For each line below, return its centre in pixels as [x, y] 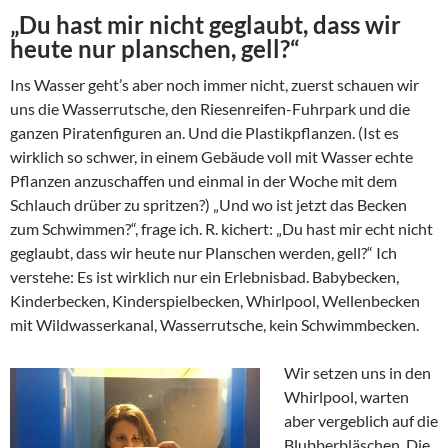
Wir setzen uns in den [357, 373]
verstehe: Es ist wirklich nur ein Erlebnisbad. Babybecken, [204, 277]
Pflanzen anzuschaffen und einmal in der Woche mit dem [203, 181]
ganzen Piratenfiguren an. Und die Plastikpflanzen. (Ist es [204, 133]
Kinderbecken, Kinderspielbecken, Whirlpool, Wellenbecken [215, 301]
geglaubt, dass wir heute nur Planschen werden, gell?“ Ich [203, 253]
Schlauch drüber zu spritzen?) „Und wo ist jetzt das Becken [208, 205]
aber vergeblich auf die [361, 421]
